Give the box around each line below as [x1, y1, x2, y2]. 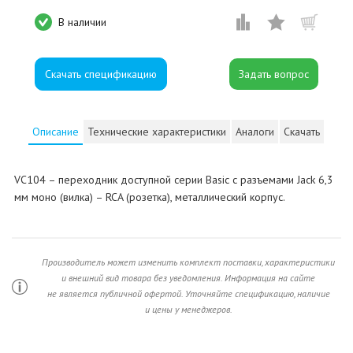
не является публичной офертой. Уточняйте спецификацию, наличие [46, 288, 330, 300]
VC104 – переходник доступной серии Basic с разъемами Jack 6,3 [13, 173, 333, 188]
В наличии [58, 14, 106, 29]
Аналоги [236, 124, 275, 139]
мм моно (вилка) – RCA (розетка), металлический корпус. [13, 190, 285, 205]
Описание [32, 124, 80, 139]
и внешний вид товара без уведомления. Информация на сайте [61, 272, 315, 284]
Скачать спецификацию [45, 66, 157, 81]
